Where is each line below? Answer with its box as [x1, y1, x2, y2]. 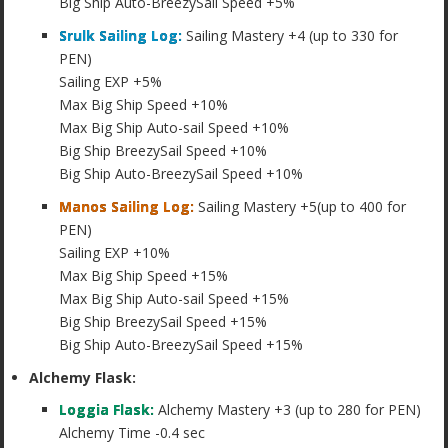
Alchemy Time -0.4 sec [59, 423, 206, 443]
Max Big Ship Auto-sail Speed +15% [59, 288, 290, 308]
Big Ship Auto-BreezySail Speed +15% [59, 334, 304, 354]
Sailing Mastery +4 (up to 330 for [182, 26, 399, 46]
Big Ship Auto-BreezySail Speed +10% [59, 164, 304, 184]
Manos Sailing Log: [59, 196, 195, 216]
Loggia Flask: [59, 400, 155, 420]
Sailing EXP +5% [59, 72, 163, 92]
